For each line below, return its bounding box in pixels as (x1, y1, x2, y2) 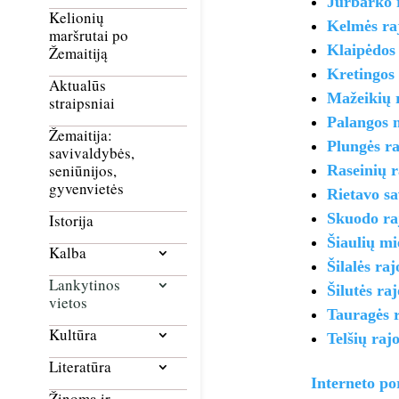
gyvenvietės (49, 178, 124, 199)
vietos (49, 292, 87, 313)
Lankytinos (49, 274, 120, 296)
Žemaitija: (49, 125, 112, 146)
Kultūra (49, 324, 97, 346)
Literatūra (49, 356, 111, 378)
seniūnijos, (49, 160, 117, 182)
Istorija (49, 210, 94, 232)
